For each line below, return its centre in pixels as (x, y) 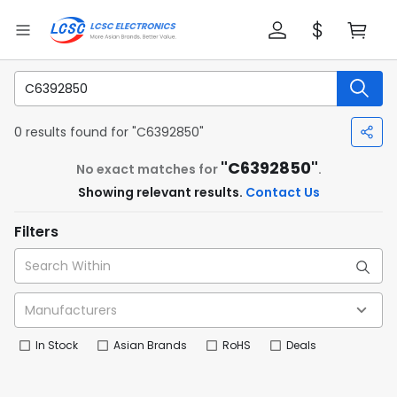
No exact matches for (148, 169)
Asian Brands (150, 345)
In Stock (57, 345)
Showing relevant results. (161, 192)
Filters (36, 232)
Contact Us (282, 192)
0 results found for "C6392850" (109, 132)
